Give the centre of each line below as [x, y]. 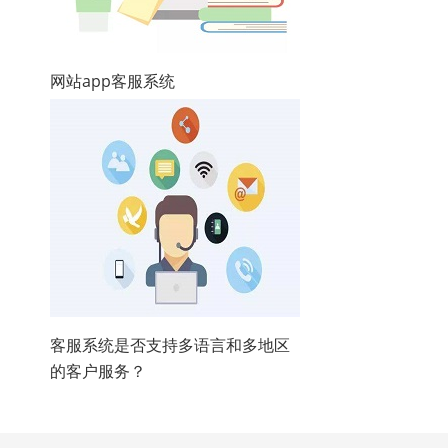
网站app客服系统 [112, 81]
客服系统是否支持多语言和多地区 [170, 345]
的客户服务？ [98, 371]
